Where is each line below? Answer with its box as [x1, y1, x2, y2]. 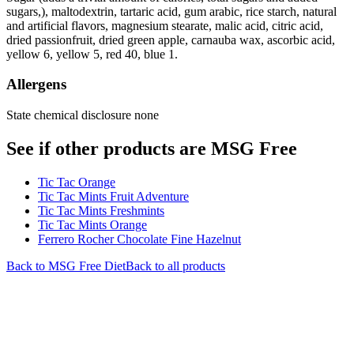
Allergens [6, 76, 66, 93]
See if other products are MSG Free [6, 138, 297, 160]
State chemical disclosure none [6, 108, 159, 122]
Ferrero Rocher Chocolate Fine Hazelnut [38, 232, 241, 246]
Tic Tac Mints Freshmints [38, 204, 164, 217]
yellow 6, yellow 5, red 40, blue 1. [6, 47, 178, 61]
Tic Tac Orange [38, 175, 115, 189]
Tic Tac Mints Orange [38, 218, 147, 232]
